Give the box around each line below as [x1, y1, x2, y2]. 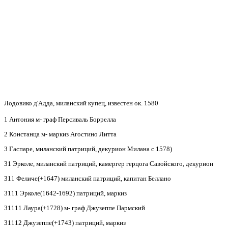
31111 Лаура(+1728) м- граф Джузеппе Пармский [4, 204, 145, 212]
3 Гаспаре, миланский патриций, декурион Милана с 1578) [4, 145, 172, 153]
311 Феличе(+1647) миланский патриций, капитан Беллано [4, 174, 171, 182]
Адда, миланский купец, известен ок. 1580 [38, 99, 158, 107]
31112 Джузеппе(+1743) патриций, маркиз [4, 218, 126, 226]
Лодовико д [4, 99, 37, 107]
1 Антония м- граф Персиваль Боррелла [4, 115, 116, 123]
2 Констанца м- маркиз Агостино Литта [4, 130, 117, 138]
